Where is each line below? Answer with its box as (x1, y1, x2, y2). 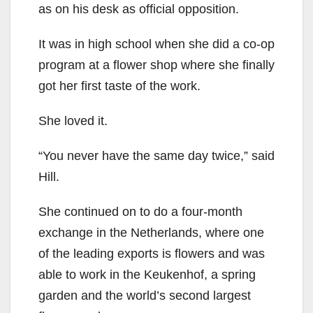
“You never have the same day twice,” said (38, 149, 275, 163)
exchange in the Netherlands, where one (38, 226, 264, 240)
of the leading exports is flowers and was (38, 247, 265, 261)
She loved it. (38, 114, 108, 129)
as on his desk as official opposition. (38, 2, 239, 17)
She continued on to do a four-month (38, 205, 242, 219)
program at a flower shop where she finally (38, 58, 275, 73)
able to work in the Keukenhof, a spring (38, 268, 256, 282)
